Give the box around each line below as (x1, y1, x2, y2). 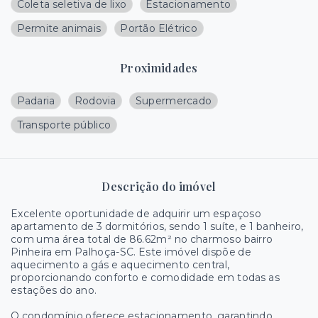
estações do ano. (11, 283, 97, 297)
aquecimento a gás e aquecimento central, (11, 258, 230, 271)
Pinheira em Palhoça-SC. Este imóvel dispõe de (11, 245, 251, 258)
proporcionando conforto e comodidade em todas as (11, 270, 280, 284)
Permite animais (16, 21, 102, 35)
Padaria (16, 94, 55, 107)
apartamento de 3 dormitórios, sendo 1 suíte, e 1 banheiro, (11, 219, 304, 233)
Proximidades (120, 60, 198, 75)
